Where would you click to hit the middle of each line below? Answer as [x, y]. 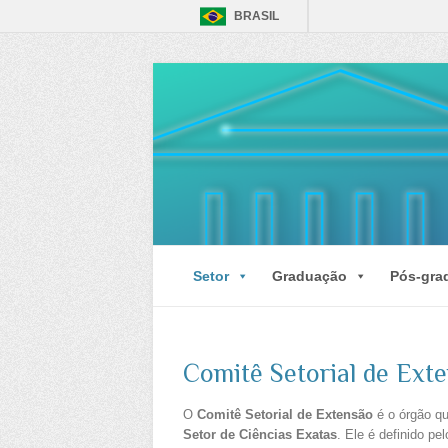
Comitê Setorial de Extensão [285, 414]
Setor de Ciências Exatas [260, 434]
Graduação [309, 275]
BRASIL [256, 16]
